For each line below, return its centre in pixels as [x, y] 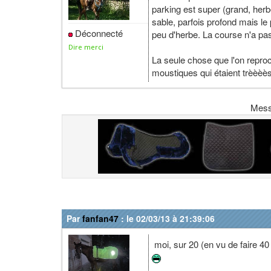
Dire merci [86, 47]
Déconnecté [98, 33]
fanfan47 [100, 218]
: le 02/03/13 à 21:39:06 [167, 218]
